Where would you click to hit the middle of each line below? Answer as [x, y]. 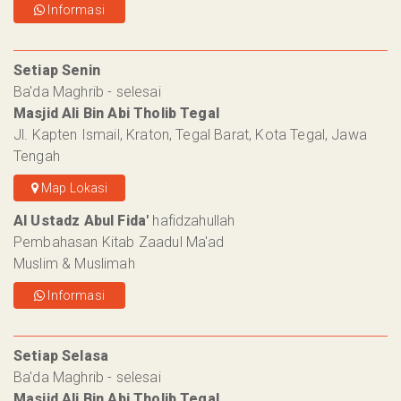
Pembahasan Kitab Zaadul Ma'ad [119, 243]
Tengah [37, 157]
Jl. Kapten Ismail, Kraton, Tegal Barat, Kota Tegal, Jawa [190, 135]
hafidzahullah [192, 221]
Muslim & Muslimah [74, 264]
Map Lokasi [73, 188]
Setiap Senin [57, 71]
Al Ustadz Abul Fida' [81, 221]
